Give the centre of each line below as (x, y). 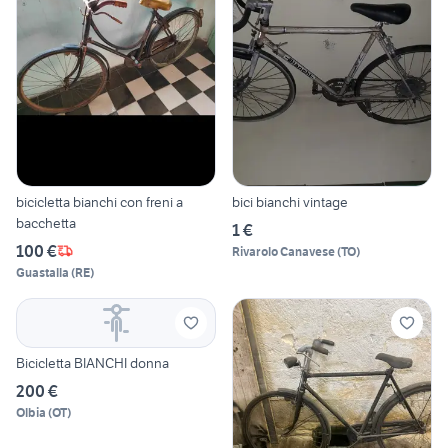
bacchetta (46, 222)
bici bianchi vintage (290, 201)
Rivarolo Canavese (283, 251)
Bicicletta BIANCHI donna (92, 362)
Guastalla (42, 272)
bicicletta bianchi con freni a (99, 201)
